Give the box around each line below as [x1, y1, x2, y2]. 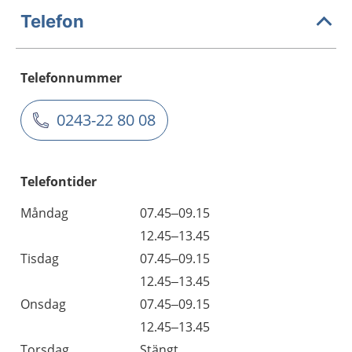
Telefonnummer [20, 69, 122, 86]
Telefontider [20, 173, 97, 190]
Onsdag [20, 295, 66, 313]
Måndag [20, 204, 68, 222]
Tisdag [20, 250, 59, 267]
